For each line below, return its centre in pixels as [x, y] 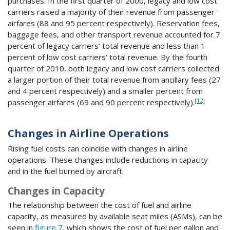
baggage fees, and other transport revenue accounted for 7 [114, 35]
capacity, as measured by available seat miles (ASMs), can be [115, 216]
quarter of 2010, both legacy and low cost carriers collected [113, 69]
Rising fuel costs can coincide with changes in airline [98, 148]
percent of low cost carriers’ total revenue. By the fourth [108, 57]
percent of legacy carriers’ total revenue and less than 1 [107, 46]
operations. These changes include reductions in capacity [108, 159]
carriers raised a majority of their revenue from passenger [111, 12]
